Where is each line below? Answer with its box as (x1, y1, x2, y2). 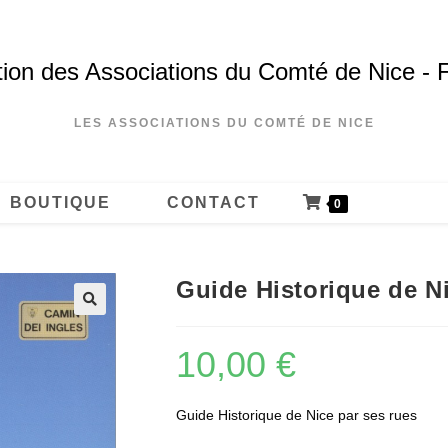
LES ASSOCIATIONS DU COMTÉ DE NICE (73, 116, 375, 130)
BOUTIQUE (10, 194, 111, 211)
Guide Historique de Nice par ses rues (176, 407, 417, 423)
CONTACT (167, 194, 260, 211)
